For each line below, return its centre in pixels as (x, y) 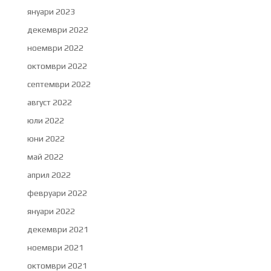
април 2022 (49, 175)
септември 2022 (59, 84)
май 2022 (45, 156)
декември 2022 (57, 29)
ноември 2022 (55, 47)
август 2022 (49, 102)
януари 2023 (51, 11)
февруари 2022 (57, 193)
